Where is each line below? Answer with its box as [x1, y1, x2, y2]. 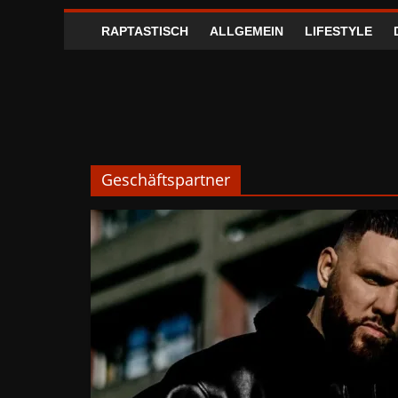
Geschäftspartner [101, 169, 230, 190]
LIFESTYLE [305, 24, 372, 38]
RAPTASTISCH [101, 24, 188, 38]
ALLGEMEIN [210, 24, 283, 38]
